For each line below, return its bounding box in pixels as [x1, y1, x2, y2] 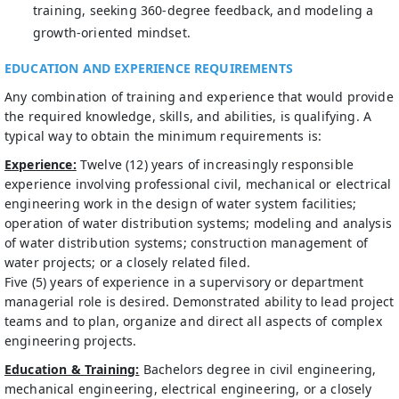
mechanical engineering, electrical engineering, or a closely [4, 380, 372, 397]
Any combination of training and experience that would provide [4, 88, 394, 105]
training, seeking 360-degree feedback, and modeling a [33, 2, 374, 19]
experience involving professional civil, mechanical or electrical [4, 175, 392, 192]
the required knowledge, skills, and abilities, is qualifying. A [4, 108, 372, 125]
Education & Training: [4, 361, 140, 378]
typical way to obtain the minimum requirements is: [4, 127, 322, 144]
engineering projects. [4, 332, 137, 349]
